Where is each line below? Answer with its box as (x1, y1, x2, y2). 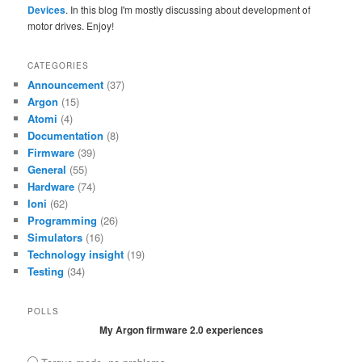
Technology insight (27, 246, 124, 262)
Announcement (27, 76, 104, 92)
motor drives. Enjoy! (27, 19, 115, 33)
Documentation (27, 127, 104, 143)
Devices (27, 2, 66, 18)
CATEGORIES (27, 59, 90, 71)
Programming (27, 212, 98, 228)
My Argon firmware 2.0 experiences (99, 322, 263, 337)
